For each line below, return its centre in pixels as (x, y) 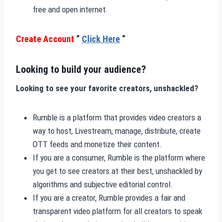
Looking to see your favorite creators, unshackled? (107, 88)
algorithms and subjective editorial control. (103, 184)
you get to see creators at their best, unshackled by (117, 171)
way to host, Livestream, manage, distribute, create (117, 131)
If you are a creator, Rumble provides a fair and (109, 197)
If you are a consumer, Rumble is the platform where (119, 157)
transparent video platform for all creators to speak (117, 211)
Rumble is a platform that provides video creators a (117, 117)
